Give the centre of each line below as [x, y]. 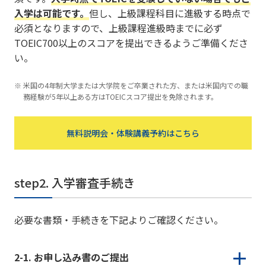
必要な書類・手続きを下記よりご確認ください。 [118, 220]
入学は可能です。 [51, 13]
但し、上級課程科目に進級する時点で [170, 13]
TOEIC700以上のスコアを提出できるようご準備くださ [131, 43]
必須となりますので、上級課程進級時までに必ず [118, 28]
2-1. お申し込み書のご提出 [71, 257]
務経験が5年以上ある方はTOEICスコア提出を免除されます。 [120, 97]
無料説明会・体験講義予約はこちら [133, 133]
